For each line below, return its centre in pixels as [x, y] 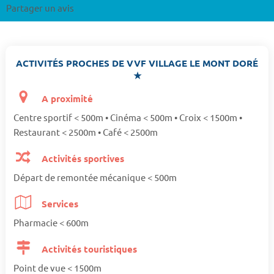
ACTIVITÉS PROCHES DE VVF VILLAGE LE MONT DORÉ [137, 63]
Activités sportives [82, 159]
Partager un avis [40, 7]
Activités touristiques [88, 249]
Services [59, 204]
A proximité [66, 99]
